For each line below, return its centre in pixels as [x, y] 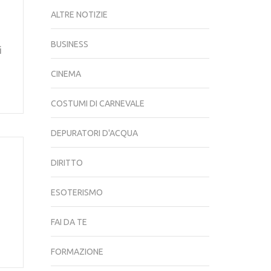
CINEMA [66, 74]
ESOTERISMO [77, 192]
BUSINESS [69, 44]
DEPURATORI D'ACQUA [94, 133]
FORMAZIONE [77, 252]
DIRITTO [67, 163]
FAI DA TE [69, 222]
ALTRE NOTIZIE [79, 15]
